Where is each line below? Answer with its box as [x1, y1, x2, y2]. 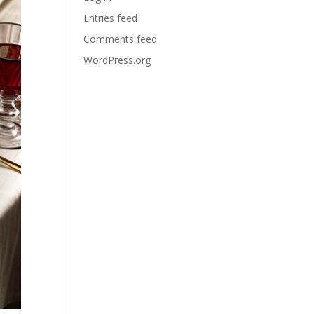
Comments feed [83, 32, 158, 46]
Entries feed [83, 11, 138, 25]
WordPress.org [83, 53, 151, 67]
